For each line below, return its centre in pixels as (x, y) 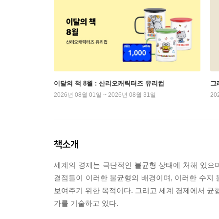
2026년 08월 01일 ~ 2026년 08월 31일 (105, 95)
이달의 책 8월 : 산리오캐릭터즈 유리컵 (109, 83)
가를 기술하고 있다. (86, 203)
